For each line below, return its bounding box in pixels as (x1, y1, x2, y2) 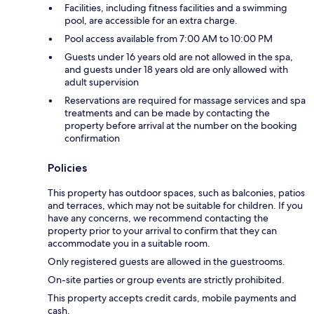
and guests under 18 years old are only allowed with (64, 62, 288, 76)
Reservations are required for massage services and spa (64, 93, 306, 107)
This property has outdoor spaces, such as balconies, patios (48, 186, 305, 199)
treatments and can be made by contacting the (64, 106, 270, 119)
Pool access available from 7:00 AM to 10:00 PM (64, 32, 273, 45)
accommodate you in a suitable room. (48, 236, 210, 250)
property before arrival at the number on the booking (64, 118, 297, 132)
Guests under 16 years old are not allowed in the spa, (64, 50, 293, 63)
